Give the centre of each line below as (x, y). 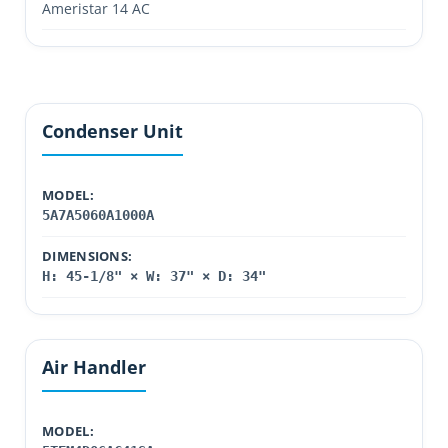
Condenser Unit (112, 131)
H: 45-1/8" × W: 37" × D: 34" (154, 276)
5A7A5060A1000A (98, 215)
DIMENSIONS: (87, 256)
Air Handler (94, 367)
